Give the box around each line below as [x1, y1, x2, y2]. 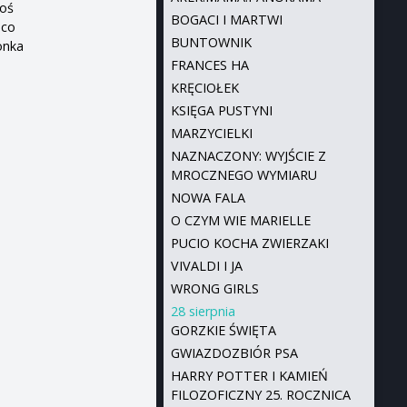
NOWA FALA [170, 189, 245, 206]
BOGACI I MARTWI [170, 11, 283, 28]
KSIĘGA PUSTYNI [170, 102, 273, 119]
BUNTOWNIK [170, 34, 252, 51]
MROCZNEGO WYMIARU [170, 166, 317, 184]
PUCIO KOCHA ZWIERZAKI [170, 234, 329, 252]
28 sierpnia [170, 303, 235, 320]
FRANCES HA [170, 56, 249, 74]
